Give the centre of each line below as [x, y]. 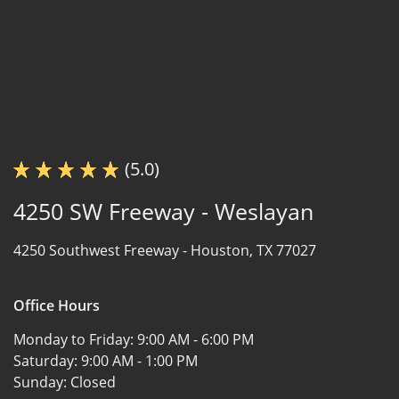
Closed [93, 382]
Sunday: [42, 382]
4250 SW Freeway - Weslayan [163, 211]
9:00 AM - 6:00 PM [195, 339]
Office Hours [57, 305]
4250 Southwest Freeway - [102, 250]
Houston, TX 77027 [253, 250]
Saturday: [47, 360]
